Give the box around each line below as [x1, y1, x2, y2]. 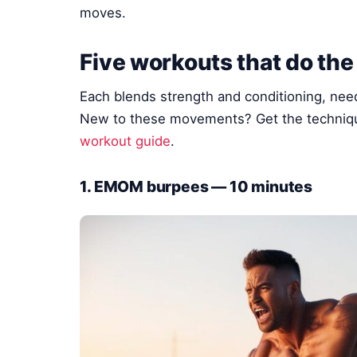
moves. [80, 4, 127, 21]
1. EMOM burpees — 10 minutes [80, 176, 313, 196]
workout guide [80, 132, 171, 149]
